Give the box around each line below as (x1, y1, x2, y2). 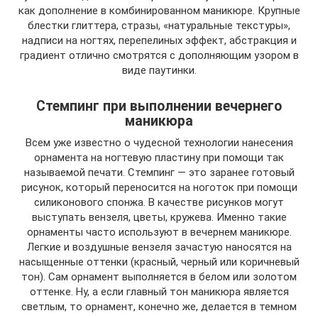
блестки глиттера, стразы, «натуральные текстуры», (28, 19, 290, 32)
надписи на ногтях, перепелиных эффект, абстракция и (21, 34, 297, 47)
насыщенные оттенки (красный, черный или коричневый (18, 256, 300, 268)
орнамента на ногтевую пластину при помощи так (34, 151, 284, 164)
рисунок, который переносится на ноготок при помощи (21, 181, 297, 194)
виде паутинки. (121, 64, 197, 77)
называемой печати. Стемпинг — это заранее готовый (23, 166, 295, 179)
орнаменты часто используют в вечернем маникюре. (26, 226, 292, 238)
